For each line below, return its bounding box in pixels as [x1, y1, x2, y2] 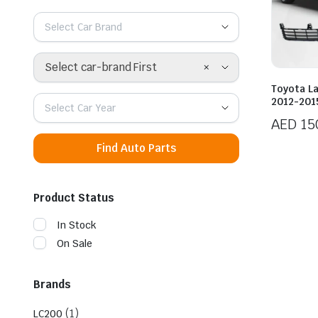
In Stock [57, 218, 97, 231]
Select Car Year [45, 101, 116, 114]
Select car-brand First [45, 60, 158, 74]
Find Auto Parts [97, 141, 176, 155]
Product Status [33, 190, 114, 204]
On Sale [57, 236, 92, 250]
